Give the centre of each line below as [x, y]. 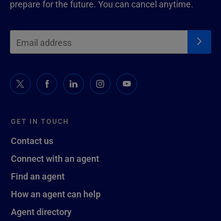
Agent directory [41, 211]
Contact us [32, 140]
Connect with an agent [55, 158]
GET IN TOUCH [40, 121]
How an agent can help [56, 194]
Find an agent [38, 176]
